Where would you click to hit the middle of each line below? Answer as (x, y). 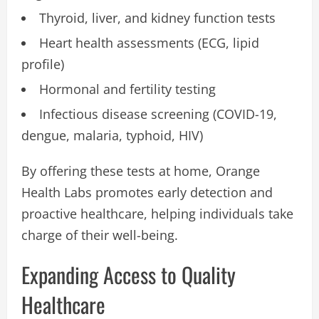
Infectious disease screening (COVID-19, (158, 114)
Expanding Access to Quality (129, 274)
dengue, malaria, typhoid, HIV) (112, 135)
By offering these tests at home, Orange (141, 171)
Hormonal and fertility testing (127, 89)
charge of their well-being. (100, 235)
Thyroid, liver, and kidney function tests (157, 17)
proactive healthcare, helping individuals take (157, 213)
